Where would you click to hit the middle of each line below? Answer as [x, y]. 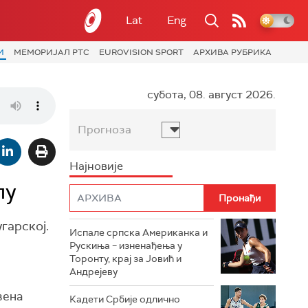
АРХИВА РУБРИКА [232, 52]
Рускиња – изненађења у [126, 245]
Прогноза [104, 129]
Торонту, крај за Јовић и [125, 258]
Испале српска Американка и [139, 232]
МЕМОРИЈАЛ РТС [52, 52]
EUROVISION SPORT [141, 52]
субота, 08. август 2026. [211, 94]
